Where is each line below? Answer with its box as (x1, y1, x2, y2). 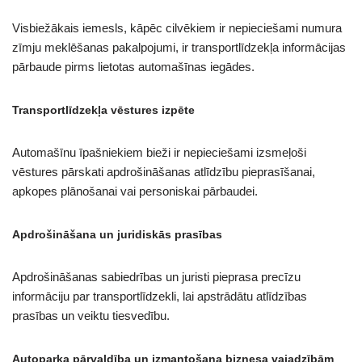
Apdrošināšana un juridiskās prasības (12, 228, 222, 242)
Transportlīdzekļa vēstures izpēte (12, 103, 195, 117)
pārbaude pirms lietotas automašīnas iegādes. (12, 60, 255, 74)
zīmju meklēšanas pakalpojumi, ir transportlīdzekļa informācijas (12, 40, 346, 55)
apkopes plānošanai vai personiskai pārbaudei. (12, 184, 258, 199)
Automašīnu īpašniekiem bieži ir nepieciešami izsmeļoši (12, 145, 306, 160)
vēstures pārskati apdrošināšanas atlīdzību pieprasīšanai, (12, 165, 315, 179)
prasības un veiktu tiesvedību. (12, 309, 170, 323)
